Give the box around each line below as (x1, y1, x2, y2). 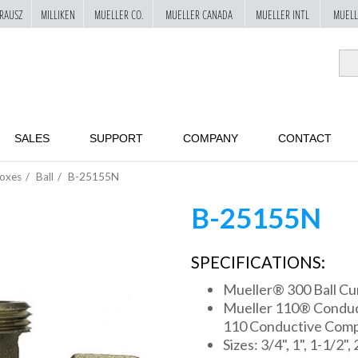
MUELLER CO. (93, 5, 143, 23)
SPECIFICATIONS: (191, 253, 328, 272)
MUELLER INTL (256, 5, 309, 23)
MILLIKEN (40, 5, 75, 23)
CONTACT (278, 132, 332, 145)
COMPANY (183, 132, 238, 145)
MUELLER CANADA (165, 5, 233, 23)
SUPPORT (89, 132, 143, 145)
